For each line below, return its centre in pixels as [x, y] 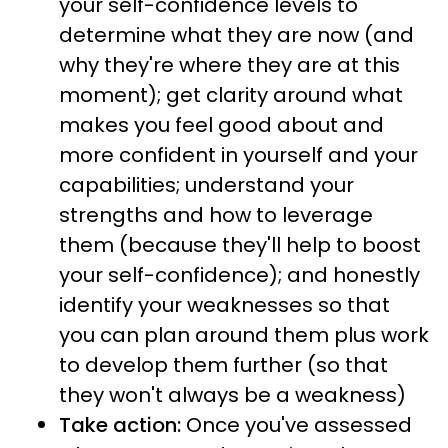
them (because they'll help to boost [240, 245]
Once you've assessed [296, 425]
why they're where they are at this [229, 65]
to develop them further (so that [223, 365]
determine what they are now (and [236, 35]
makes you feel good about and [221, 125]
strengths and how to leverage [216, 215]
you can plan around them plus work [244, 335]
